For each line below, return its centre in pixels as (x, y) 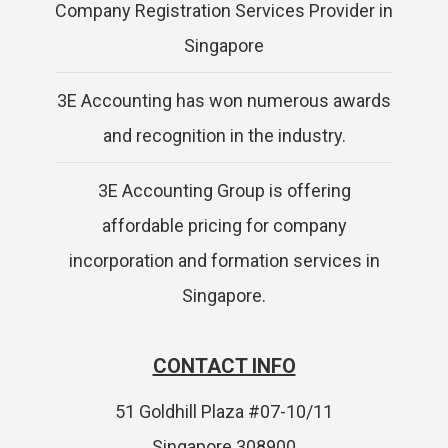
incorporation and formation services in (224, 261)
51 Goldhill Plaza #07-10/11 (224, 412)
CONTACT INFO (224, 366)
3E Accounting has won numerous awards (224, 101)
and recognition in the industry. (224, 136)
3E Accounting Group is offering (224, 191)
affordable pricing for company (224, 226)
